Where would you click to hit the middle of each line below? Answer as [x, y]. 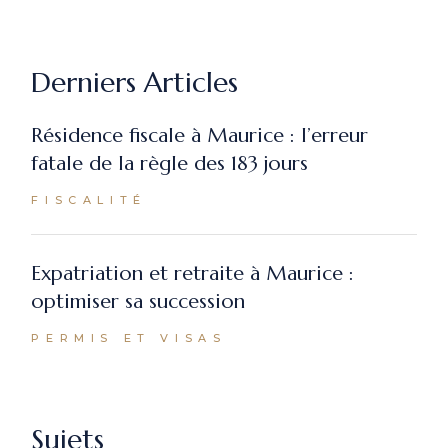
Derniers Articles [135, 82]
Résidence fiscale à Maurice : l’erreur [200, 135]
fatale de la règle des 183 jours [170, 163]
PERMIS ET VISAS [129, 338]
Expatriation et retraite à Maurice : [193, 273]
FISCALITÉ [89, 199]
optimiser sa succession [138, 301]
